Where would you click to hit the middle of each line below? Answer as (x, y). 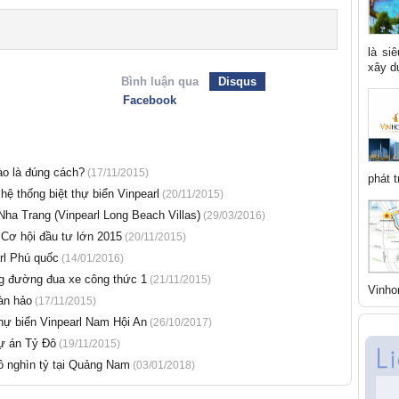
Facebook (149, 101)
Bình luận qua (159, 82)
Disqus (237, 82)
